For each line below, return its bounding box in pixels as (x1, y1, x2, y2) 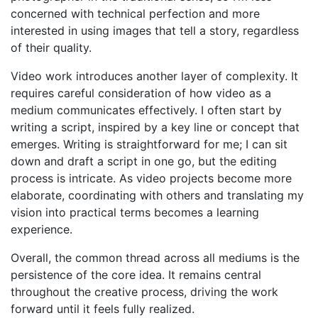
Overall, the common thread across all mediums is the (11, 250, 300, 265)
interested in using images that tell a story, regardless (11, 23, 299, 38)
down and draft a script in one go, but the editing (11, 153, 277, 168)
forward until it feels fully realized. (11, 301, 194, 316)
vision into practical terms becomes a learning (11, 204, 259, 219)
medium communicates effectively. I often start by (11, 102, 282, 117)
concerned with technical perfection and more (11, 6, 260, 21)
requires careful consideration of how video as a (11, 85, 271, 100)
